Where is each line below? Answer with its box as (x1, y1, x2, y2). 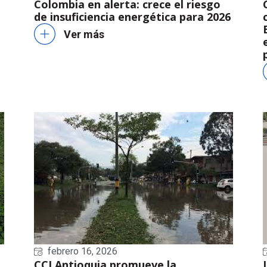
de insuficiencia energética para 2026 (34, 10, 231, 24)
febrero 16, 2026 (47, 246, 117, 257)
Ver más (64, 27, 105, 41)
